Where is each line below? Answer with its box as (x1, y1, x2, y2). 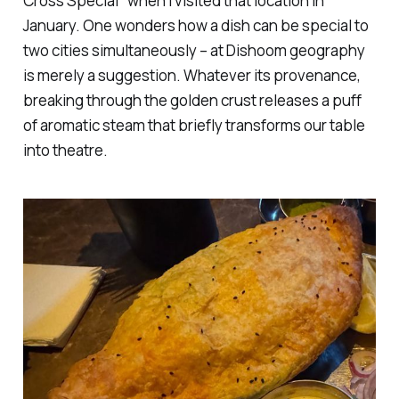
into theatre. (22, 139, 108, 160)
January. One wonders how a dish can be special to (22, 14, 369, 36)
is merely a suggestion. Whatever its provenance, (22, 64, 361, 85)
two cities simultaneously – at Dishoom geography (22, 39, 365, 61)
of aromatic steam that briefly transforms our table (22, 114, 365, 135)
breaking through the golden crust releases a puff (22, 89, 362, 110)
